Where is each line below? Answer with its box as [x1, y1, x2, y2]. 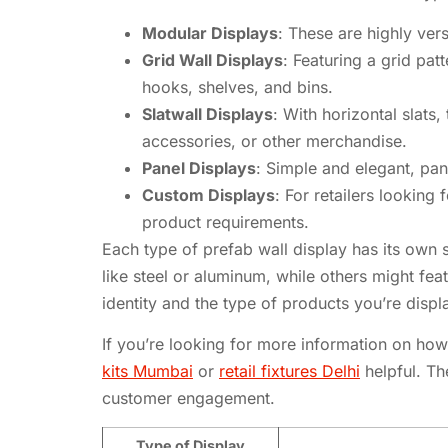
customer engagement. [102, 388, 275, 409]
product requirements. [142, 211, 309, 232]
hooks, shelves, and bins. [142, 76, 333, 97]
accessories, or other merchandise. [142, 130, 407, 151]
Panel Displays [142, 157, 256, 178]
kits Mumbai [102, 361, 193, 382]
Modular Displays [142, 22, 278, 43]
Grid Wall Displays [142, 49, 283, 70]
